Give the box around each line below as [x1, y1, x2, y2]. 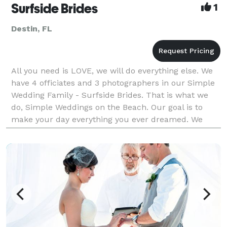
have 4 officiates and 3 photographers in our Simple [11, 78, 215, 88]
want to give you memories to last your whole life [11, 126, 205, 136]
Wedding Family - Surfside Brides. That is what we [11, 90, 208, 100]
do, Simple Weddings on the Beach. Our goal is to [11, 102, 203, 112]
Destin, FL [11, 23, 52, 33]
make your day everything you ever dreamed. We [11, 114, 203, 124]
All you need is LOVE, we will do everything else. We [11, 65, 213, 75]
